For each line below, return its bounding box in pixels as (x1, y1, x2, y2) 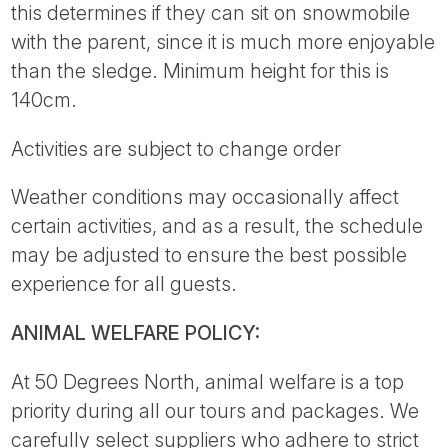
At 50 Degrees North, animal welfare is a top (11, 369, 405, 394)
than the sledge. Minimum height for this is (11, 58, 390, 83)
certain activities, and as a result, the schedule (11, 214, 424, 239)
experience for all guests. (11, 272, 238, 297)
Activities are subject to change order (11, 136, 342, 161)
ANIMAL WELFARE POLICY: (11, 321, 261, 346)
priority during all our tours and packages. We (11, 398, 420, 423)
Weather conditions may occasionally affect (11, 185, 400, 210)
